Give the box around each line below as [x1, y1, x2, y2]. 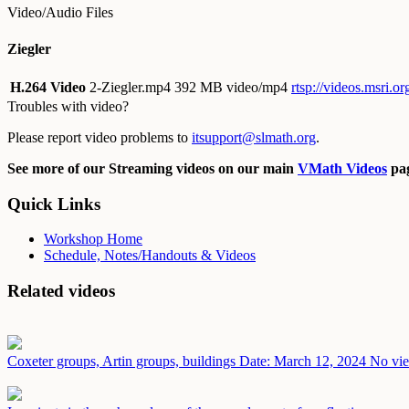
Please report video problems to [7, 129, 192, 145]
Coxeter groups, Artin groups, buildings [7, 352, 239, 369]
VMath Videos [298, 160, 387, 176]
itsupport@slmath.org [192, 129, 316, 145]
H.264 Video [10, 79, 86, 95]
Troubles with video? [7, 98, 129, 114]
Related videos [7, 281, 115, 300]
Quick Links [7, 194, 100, 214]
